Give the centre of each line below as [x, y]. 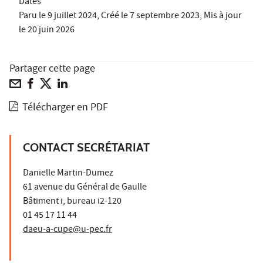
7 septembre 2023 [165, 16]
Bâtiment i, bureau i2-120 [72, 202]
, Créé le [113, 16]
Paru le [33, 16]
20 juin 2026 [51, 30]
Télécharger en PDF [65, 108]
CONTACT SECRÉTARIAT [86, 147]
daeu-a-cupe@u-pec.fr [68, 230]
